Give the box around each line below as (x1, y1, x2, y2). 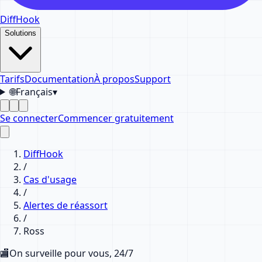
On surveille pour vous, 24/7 (9, 246, 133, 260)
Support (135, 72, 171, 85)
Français (15, 85, 53, 98)
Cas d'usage (23, 173, 77, 186)
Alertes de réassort (23, 198, 108, 212)
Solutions (5, 28, 36, 37)
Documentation (25, 72, 94, 85)
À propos (94, 72, 135, 85)
